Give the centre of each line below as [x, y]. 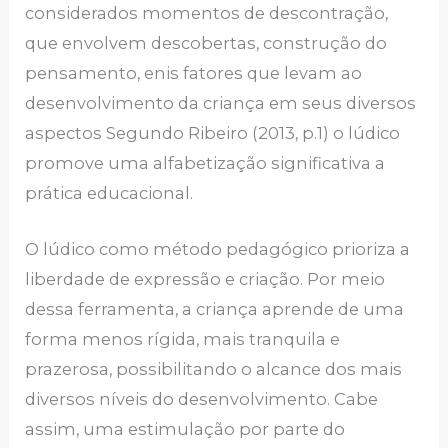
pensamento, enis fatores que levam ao [194, 72]
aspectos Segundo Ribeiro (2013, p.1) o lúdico [213, 132]
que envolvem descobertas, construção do [206, 42]
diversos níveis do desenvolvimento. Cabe [202, 398]
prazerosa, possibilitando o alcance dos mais [214, 368]
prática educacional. [109, 192]
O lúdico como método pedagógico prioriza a [218, 248]
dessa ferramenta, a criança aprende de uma [215, 308]
